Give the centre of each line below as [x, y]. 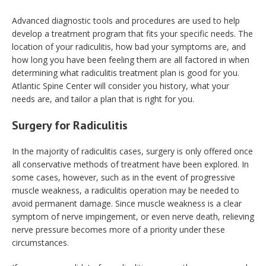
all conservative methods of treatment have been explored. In [130, 164]
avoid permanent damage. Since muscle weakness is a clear [127, 203]
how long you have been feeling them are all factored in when [131, 60]
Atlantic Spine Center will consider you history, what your [121, 86]
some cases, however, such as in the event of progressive [123, 177]
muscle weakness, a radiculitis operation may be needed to [126, 190]
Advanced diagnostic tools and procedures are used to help [126, 20]
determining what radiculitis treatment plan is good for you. [126, 73]
